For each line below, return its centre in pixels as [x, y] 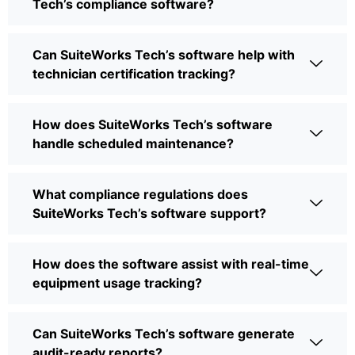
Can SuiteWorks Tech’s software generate [164, 333]
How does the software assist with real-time [171, 263]
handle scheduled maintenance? [133, 143]
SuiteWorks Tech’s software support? [149, 213]
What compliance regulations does [140, 194]
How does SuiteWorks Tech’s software [153, 124]
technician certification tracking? [134, 73]
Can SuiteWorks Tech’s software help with [164, 54]
